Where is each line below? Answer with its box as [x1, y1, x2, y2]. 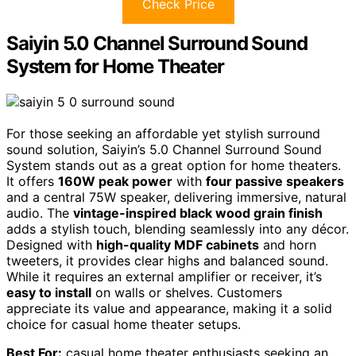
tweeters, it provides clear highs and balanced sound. [6, 252, 328, 269]
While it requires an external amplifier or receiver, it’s [6, 268, 322, 284]
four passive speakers [206, 172, 344, 189]
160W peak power [58, 172, 172, 189]
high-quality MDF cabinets [96, 236, 259, 253]
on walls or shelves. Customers [91, 284, 282, 300]
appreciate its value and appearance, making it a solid [6, 300, 332, 316]
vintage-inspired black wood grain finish [73, 204, 323, 221]
